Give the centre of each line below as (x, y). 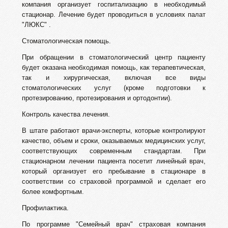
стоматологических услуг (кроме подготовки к (114, 88)
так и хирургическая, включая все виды (114, 78)
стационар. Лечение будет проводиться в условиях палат (114, 15)
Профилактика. (46, 208)
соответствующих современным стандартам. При (114, 151)
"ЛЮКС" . (37, 25)
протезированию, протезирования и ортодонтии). (97, 98)
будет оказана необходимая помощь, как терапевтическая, (114, 68)
